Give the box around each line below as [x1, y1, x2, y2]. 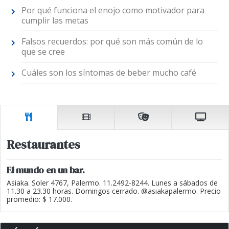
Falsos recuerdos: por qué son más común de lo [21, 35, 203, 47]
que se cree [21, 45, 65, 57]
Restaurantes [7, 136, 80, 153]
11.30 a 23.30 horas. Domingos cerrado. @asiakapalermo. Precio [7, 186, 221, 196]
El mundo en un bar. [7, 164, 85, 177]
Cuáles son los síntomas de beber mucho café [21, 66, 196, 78]
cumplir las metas [21, 14, 88, 26]
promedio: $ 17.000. [7, 194, 72, 204]
